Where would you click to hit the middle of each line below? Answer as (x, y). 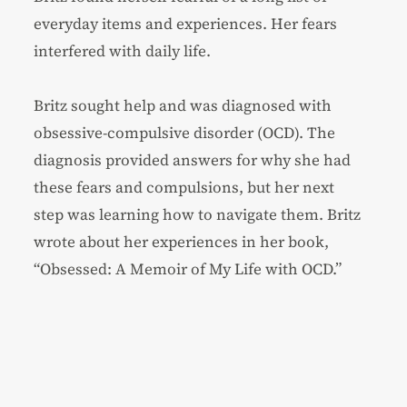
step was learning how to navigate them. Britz (198, 214)
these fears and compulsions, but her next (184, 187)
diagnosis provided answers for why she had (193, 159)
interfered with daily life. (123, 50)
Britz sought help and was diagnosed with (183, 105)
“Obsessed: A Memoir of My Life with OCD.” (188, 268)
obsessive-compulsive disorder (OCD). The (185, 132)
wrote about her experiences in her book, (182, 241)
